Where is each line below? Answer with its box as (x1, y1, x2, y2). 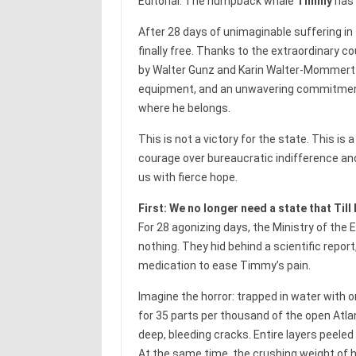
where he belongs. (137, 101, 230, 114)
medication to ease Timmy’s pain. (137, 258, 311, 272)
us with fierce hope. (137, 170, 238, 184)
